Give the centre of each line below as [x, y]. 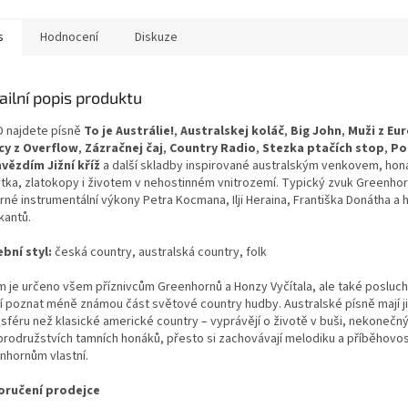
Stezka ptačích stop [323, 148]
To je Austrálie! [129, 131]
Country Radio [213, 148]
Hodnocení [69, 37]
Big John [316, 131]
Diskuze [156, 37]
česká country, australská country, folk [159, 252]
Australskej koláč [232, 131]
